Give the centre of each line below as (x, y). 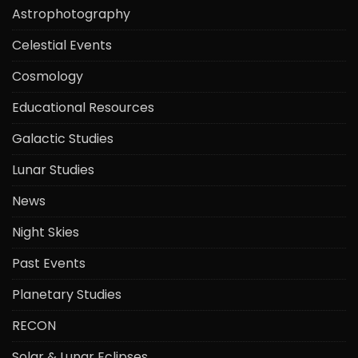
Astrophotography (71, 14)
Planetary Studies (67, 294)
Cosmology (48, 76)
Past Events (49, 263)
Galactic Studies (63, 138)
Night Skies (46, 232)
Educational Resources (83, 107)
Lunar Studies (53, 169)
